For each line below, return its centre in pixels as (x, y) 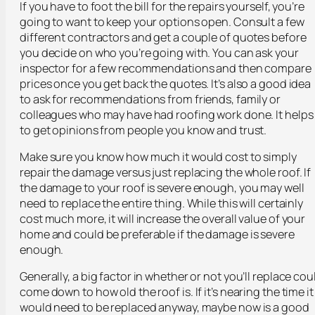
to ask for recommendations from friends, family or (150, 99)
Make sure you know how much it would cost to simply (158, 156)
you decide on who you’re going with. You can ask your (159, 52)
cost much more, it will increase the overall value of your (163, 218)
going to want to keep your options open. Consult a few (162, 21)
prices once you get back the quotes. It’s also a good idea (166, 83)
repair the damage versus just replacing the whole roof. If (166, 172)
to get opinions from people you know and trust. (143, 130)
